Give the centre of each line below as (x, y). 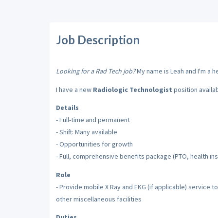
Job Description (98, 39)
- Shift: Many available (86, 132)
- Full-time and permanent (93, 120)
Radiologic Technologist (132, 89)
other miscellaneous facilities (99, 199)
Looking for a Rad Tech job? (95, 71)
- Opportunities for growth (94, 144)
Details (67, 108)
